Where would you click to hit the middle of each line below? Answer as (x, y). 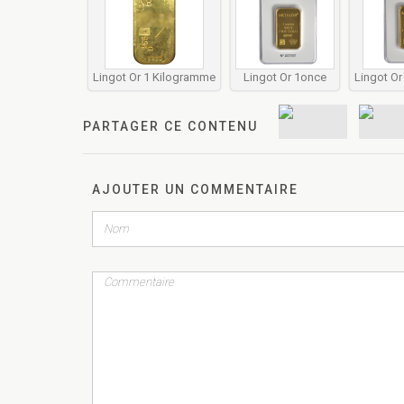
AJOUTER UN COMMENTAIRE (195, 189)
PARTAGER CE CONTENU (170, 126)
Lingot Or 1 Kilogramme (154, 77)
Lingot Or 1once (285, 77)
